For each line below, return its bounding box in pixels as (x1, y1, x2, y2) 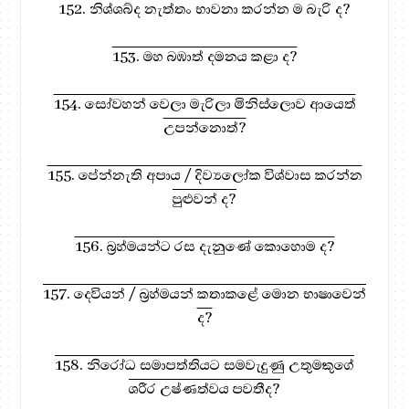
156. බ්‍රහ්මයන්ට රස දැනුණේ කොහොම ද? (74, 236, 335, 257)
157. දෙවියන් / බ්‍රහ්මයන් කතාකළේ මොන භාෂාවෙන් (43, 283, 366, 304)
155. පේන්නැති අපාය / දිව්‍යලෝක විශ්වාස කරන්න (47, 164, 362, 185)
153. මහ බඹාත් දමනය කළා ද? (111, 46, 298, 67)
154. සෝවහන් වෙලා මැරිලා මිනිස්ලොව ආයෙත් (53, 93, 356, 114)
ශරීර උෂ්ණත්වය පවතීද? (129, 378, 280, 399)
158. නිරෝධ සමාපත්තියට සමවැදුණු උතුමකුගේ (55, 354, 354, 375)
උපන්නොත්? (163, 117, 246, 138)
